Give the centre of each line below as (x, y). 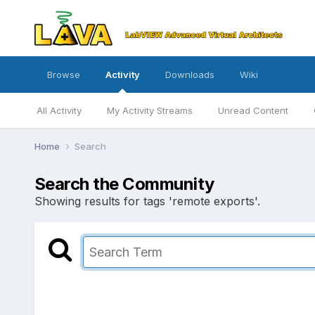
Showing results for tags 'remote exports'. (147, 201)
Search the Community (124, 184)
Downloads (189, 75)
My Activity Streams (149, 110)
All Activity (59, 110)
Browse (63, 75)
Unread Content (253, 110)
